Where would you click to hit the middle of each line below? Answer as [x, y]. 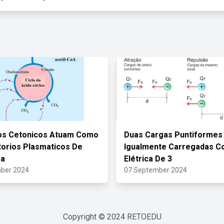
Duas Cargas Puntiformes [173, 135]
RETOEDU [144, 217]
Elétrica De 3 [148, 159]
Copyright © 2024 [95, 217]
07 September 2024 [155, 170]
